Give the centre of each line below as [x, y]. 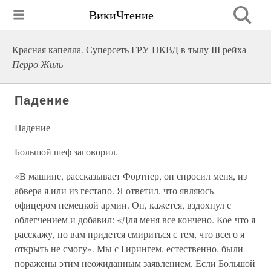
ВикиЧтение [121, 15]
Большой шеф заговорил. [66, 152]
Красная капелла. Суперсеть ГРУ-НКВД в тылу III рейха [129, 49]
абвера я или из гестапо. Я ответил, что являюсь [114, 190]
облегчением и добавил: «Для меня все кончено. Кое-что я [135, 219]
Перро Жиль [38, 64]
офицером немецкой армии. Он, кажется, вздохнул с [123, 205]
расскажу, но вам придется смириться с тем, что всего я [129, 234]
